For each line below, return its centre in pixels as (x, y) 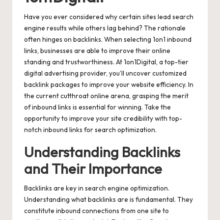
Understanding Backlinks (102, 152)
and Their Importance (93, 169)
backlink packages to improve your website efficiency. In (109, 85)
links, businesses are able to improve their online (97, 51)
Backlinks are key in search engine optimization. (97, 188)
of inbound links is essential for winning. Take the (97, 107)
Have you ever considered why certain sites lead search (109, 17)
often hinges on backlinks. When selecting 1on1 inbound (108, 40)
